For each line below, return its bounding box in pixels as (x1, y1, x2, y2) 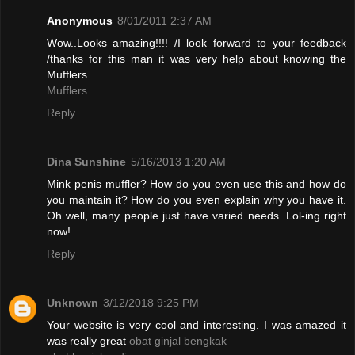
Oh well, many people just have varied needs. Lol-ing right (47, 209, 346, 223)
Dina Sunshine (47, 155, 126, 169)
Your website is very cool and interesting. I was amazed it (47, 319, 346, 332)
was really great (47, 334, 129, 348)
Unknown (47, 296, 98, 310)
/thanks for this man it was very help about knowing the (47, 52, 346, 66)
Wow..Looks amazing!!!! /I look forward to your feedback (47, 36, 346, 50)
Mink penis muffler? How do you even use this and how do (47, 177, 346, 191)
